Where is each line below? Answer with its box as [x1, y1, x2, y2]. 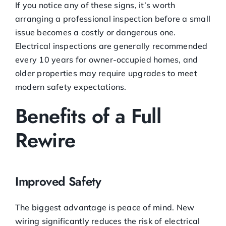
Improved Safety [15, 172, 101, 190]
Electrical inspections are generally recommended [15, 40, 208, 51]
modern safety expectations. [15, 81, 127, 92]
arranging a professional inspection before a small [15, 13, 210, 24]
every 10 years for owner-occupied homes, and [15, 54, 198, 65]
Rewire [15, 125, 76, 155]
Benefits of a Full [15, 101, 161, 131]
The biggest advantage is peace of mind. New [15, 202, 195, 212]
